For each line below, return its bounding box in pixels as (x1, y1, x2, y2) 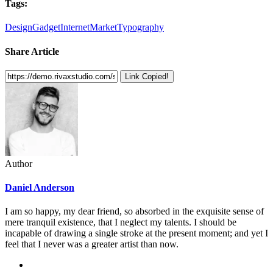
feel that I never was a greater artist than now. (5, 239, 179, 250)
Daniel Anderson (5, 182, 74, 193)
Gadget (32, 22, 60, 33)
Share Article (5, 46, 59, 57)
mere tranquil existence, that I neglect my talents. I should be (5, 217, 236, 228)
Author (5, 158, 32, 169)
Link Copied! (125, 71, 169, 81)
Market (90, 22, 117, 33)
